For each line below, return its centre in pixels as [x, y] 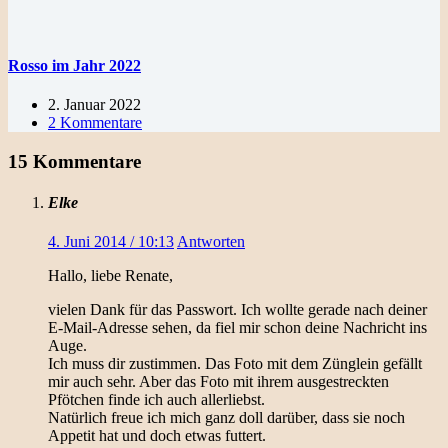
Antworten [211, 242]
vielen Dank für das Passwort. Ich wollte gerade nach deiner [237, 310]
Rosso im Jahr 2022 [74, 65]
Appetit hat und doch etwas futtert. [157, 436]
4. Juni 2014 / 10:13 [111, 242]
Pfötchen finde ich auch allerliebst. [156, 400]
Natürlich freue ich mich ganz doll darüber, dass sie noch [226, 418]
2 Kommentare [95, 122]
